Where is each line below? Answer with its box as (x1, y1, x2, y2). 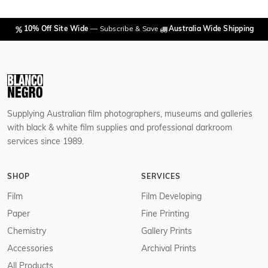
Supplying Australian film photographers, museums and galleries (7, 110, 252, 120)
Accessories (7, 245, 53, 254)
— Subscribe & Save (89, 26, 159, 33)
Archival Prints (141, 245, 196, 254)
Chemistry (7, 227, 46, 237)
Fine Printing (141, 210, 189, 220)
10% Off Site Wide (23, 26, 89, 33)
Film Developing (141, 193, 202, 202)
